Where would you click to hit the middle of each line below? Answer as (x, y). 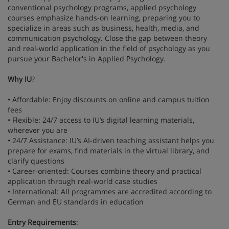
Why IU (20, 79)
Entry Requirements (42, 222)
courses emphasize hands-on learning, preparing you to (104, 17)
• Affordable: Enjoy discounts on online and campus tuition (109, 99)
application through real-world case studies (83, 181)
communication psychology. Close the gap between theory (107, 38)
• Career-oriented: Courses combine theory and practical (105, 171)
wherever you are (38, 130)
